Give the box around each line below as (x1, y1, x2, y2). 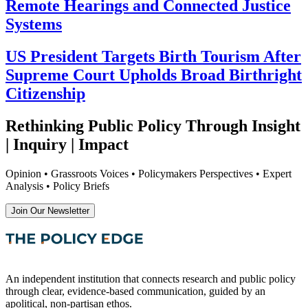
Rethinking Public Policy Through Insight (5, 116, 300, 135)
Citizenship (5, 84, 85, 102)
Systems (5, 14, 62, 33)
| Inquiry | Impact (5, 135, 129, 153)
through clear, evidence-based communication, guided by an (5, 285, 265, 297)
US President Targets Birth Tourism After (5, 47, 301, 65)
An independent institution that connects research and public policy (5, 272, 296, 285)
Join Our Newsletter (11, 205, 89, 216)
